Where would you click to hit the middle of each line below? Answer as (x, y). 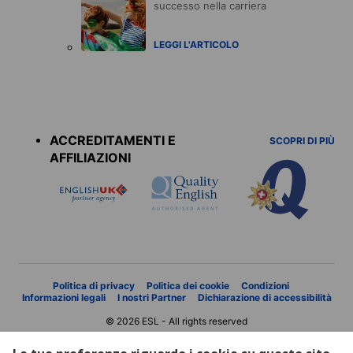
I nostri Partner (151, 297)
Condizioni (265, 285)
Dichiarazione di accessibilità (264, 297)
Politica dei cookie (188, 285)
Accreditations (61, 103)
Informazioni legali (63, 297)
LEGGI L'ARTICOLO (196, 44)
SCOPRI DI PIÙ (302, 140)
